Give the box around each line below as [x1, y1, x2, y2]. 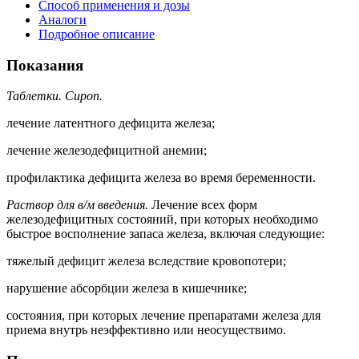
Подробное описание [38, 26, 155, 41]
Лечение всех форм [148, 198, 257, 212]
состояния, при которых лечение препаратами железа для [6, 309, 321, 323]
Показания [6, 56, 83, 74]
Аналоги [38, 12, 87, 26]
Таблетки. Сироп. [6, 89, 103, 103]
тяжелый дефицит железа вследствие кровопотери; [6, 254, 286, 268]
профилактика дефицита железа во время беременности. [6, 171, 316, 185]
